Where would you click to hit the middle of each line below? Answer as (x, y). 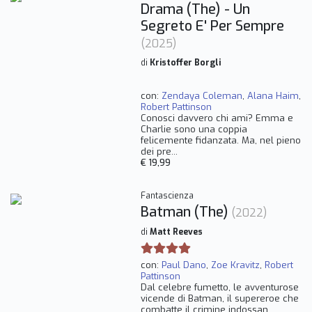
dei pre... (159, 152)
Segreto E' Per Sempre (212, 26)
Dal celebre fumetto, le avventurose (219, 288)
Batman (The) (184, 212)
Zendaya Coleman (202, 96)
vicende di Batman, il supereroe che (219, 299)
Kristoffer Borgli (185, 63)
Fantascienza (167, 196)
